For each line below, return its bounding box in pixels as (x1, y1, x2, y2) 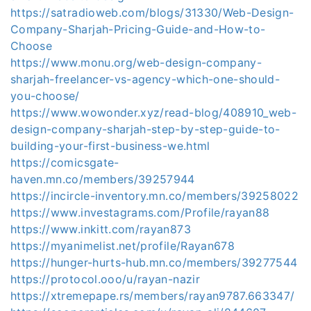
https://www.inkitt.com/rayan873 (10, 222, 191, 236)
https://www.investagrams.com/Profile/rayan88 (10, 205, 270, 219)
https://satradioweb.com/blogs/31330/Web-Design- (10, 6, 294, 19)
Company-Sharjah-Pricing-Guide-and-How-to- (10, 22, 266, 36)
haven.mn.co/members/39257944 (10, 172, 195, 186)
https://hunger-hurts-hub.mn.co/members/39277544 (10, 255, 298, 269)
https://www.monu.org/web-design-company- (10, 56, 262, 69)
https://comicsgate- (10, 155, 119, 169)
